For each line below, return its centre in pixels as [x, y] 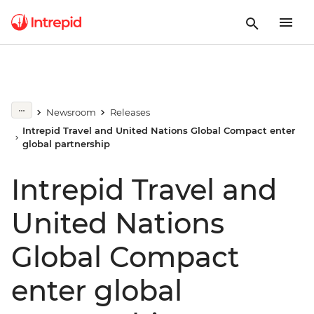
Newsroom [71, 112]
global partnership [67, 144]
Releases [130, 112]
